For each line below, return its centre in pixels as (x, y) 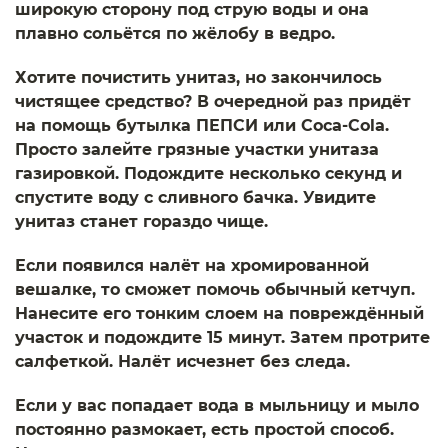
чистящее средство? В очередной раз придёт (213, 101)
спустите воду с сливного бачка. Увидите (195, 197)
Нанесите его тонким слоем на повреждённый (219, 313)
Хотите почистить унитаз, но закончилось (198, 77)
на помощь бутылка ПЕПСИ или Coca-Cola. (202, 125)
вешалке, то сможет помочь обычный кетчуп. (215, 289)
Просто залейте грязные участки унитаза (197, 149)
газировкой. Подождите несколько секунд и (208, 173)
